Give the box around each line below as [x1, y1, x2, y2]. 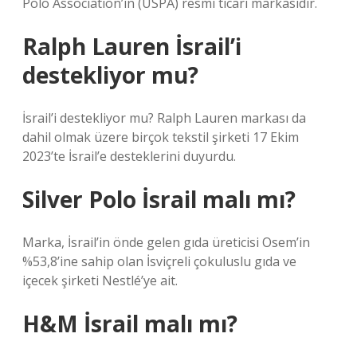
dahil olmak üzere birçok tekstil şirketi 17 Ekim [22, 128, 299, 146]
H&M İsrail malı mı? [22, 308, 237, 339]
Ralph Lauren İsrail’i [22, 31, 241, 61]
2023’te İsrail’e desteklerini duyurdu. [22, 147, 236, 165]
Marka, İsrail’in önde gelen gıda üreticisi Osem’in [22, 233, 310, 251]
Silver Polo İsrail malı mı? [22, 184, 296, 214]
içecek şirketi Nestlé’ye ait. [22, 272, 178, 289]
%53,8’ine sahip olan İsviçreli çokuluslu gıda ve [22, 253, 296, 270]
